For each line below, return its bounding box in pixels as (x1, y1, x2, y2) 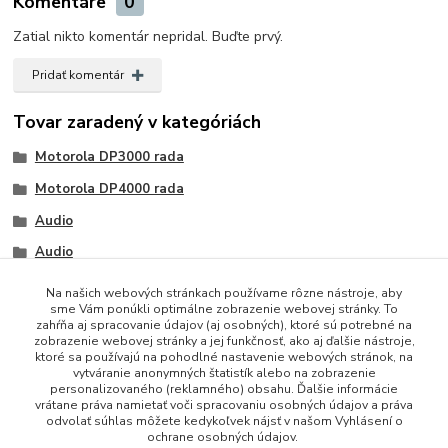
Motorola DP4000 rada (34, 179, 184, 198)
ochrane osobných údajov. (147, 429, 301, 445)
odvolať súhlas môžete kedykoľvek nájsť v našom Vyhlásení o (45, 413, 403, 429)
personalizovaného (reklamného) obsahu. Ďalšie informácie (50, 381, 398, 397)
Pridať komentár (31, 66, 124, 83)
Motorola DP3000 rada (34, 148, 184, 167)
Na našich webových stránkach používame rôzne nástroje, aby (46, 285, 402, 301)
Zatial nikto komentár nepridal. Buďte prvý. (13, 26, 284, 46)
